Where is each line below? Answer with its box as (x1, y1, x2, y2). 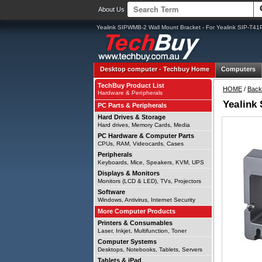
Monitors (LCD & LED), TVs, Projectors (98, 178, 201, 184)
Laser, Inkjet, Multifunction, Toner (98, 227, 187, 234)
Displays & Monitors (98, 170, 160, 177)
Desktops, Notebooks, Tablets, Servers (98, 246, 202, 253)
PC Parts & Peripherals (98, 102, 167, 109)
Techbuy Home (163, 65, 209, 73)
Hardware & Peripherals (98, 89, 163, 96)
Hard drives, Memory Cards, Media (98, 122, 190, 128)
